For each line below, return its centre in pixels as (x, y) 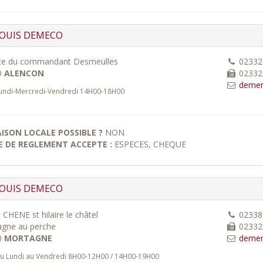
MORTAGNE (28, 238)
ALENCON (24, 73)
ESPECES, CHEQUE (150, 144)
